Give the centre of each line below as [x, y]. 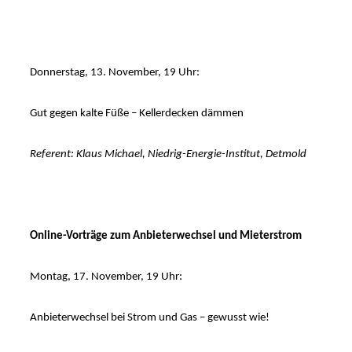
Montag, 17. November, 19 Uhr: [106, 277]
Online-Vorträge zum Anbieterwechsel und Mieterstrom [165, 236]
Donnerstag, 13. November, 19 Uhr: [114, 73]
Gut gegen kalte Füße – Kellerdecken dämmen [136, 114]
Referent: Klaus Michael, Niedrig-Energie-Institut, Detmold [168, 155]
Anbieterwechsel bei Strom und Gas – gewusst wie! [149, 318]
